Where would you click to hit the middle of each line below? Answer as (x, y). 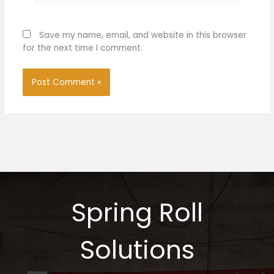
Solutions (137, 250)
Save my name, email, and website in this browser (143, 35)
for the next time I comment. (82, 48)
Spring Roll (137, 213)
